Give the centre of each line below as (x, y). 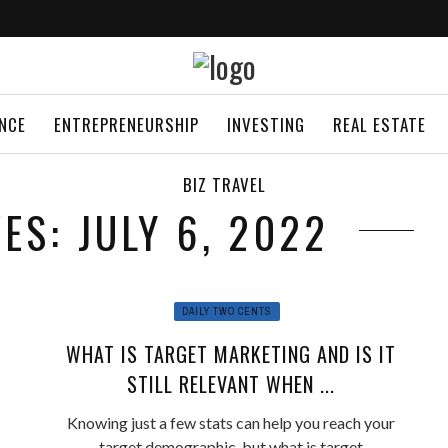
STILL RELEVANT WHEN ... (230, 384)
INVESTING (266, 124)
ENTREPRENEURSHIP (126, 124)
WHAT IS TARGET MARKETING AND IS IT (230, 354)
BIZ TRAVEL (224, 184)
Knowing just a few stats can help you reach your (230, 422)
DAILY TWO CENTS (226, 311)
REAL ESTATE (379, 124)
